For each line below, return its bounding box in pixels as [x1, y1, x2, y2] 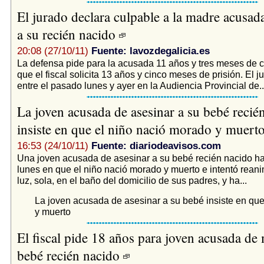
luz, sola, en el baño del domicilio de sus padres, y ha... [16, 174, 247, 186]
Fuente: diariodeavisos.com [91, 140, 221, 151]
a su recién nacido [16, 25, 119, 43]
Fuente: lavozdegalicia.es [91, 45, 210, 57]
